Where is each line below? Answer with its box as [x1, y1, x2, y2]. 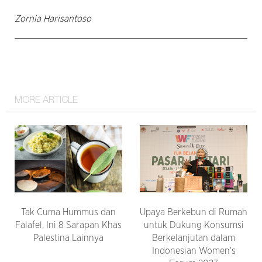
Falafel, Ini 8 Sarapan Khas [15, 220, 122, 230]
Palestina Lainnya [33, 233, 104, 243]
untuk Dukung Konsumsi [143, 220, 244, 230]
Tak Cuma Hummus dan [21, 207, 116, 217]
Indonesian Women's [151, 246, 236, 256]
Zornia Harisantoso [15, 13, 91, 23]
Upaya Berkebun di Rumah [140, 207, 247, 217]
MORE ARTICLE [15, 96, 78, 106]
